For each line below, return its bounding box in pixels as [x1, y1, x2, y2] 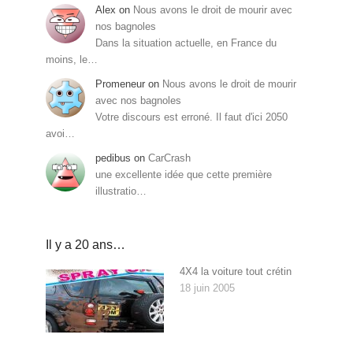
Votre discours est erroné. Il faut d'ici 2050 [95, 111, 288, 124]
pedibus [95, 152, 132, 165]
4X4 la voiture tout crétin [179, 266, 292, 278]
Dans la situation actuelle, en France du [95, 37, 277, 50]
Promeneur [95, 78, 146, 91]
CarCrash [148, 152, 191, 165]
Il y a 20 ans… [46, 238, 126, 252]
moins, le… [46, 54, 98, 66]
